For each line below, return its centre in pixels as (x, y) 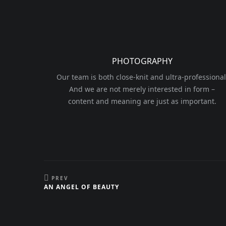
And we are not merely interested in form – (142, 89)
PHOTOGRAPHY (142, 61)
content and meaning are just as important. (142, 101)
